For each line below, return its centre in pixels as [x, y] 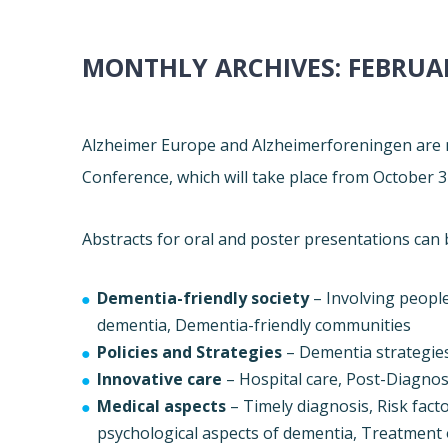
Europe [189, 145]
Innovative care [160, 379]
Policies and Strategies [190, 352]
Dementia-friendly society [203, 298]
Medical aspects [162, 406]
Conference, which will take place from [228, 177]
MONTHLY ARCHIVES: [215, 67]
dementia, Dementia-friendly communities [254, 325]
